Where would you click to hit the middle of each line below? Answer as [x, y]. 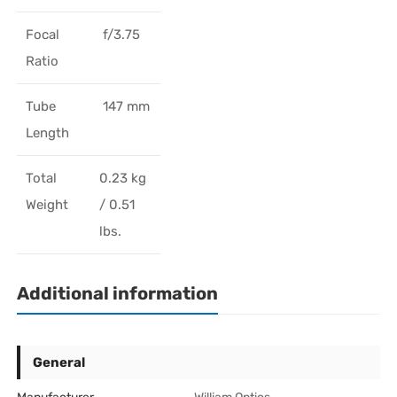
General [59, 363]
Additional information [118, 294]
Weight [47, 205]
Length [48, 133]
